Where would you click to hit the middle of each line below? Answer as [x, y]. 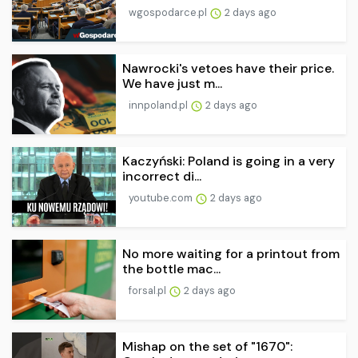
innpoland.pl [159, 105]
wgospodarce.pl [169, 13]
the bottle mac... [171, 269]
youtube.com [162, 198]
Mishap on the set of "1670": [207, 347]
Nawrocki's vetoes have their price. [228, 69]
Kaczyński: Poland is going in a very [229, 161]
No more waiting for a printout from [231, 254]
